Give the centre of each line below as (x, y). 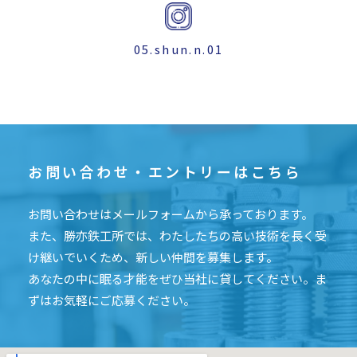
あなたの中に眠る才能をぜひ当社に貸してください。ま (177, 278)
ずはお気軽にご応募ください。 (112, 300)
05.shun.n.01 (178, 49)
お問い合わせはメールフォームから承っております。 (171, 214)
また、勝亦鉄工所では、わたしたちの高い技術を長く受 (177, 235)
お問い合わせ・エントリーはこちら (165, 171)
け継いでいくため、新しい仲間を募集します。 (153, 257)
